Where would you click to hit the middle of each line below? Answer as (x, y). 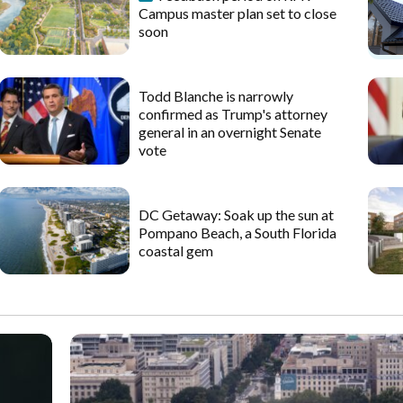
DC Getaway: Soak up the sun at (237, 215)
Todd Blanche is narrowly (216, 96)
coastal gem (176, 251)
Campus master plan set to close (238, 13)
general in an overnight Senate (230, 132)
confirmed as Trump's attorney (233, 114)
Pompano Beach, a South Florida (238, 233)
